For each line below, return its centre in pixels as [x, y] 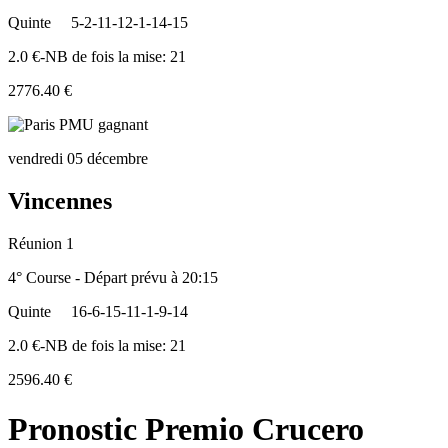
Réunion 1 [41, 244]
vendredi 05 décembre [78, 159]
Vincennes [60, 201]
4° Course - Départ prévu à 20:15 [113, 278]
